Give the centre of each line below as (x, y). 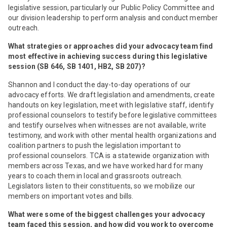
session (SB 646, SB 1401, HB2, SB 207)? (77, 66)
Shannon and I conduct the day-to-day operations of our (100, 84)
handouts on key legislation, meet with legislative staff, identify (111, 105)
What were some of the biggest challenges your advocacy (107, 214)
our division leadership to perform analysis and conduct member (113, 17)
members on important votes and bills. (71, 196)
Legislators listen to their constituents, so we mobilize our (102, 186)
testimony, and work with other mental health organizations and (112, 135)
